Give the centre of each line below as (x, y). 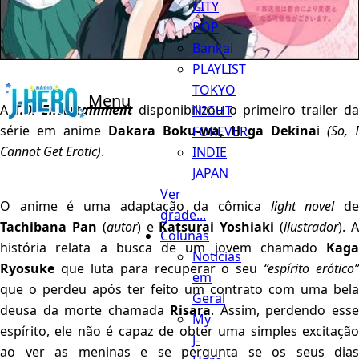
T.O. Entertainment (73, 110)
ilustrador (311, 227)
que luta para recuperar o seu (159, 269)
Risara (191, 311)
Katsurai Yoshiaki (214, 227)
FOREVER (220, 131)
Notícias (217, 256)
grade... (183, 214)
